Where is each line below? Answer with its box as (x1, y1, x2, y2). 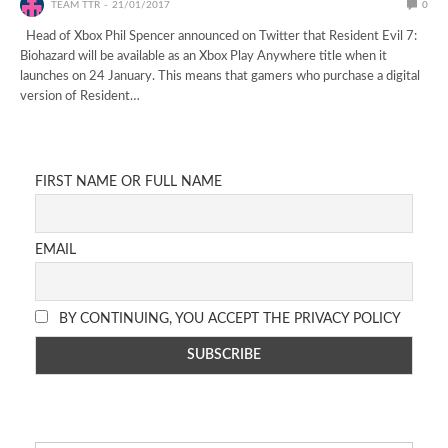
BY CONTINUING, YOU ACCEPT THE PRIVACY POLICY (55, 311, 401, 326)
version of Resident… (20, 89, 141, 103)
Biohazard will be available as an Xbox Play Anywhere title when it (20, 49, 388, 63)
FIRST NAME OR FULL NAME (35, 174, 222, 189)
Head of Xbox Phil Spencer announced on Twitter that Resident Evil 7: (20, 29, 418, 43)
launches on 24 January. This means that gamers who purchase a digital (20, 69, 421, 83)
